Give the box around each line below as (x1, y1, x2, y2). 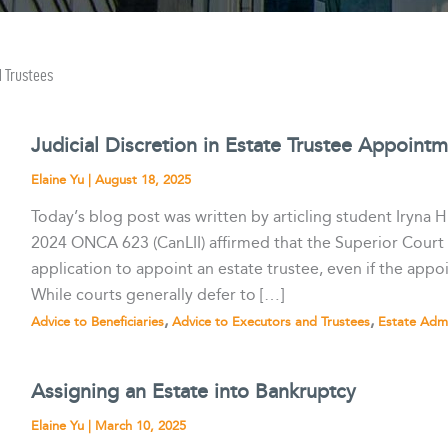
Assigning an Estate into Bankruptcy (31, 376, 357, 409)
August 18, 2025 (95, 170, 192, 190)
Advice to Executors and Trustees (172, 311, 371, 332)
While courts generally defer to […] (31, 282, 285, 308)
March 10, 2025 (95, 416, 187, 437)
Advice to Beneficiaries (31, 311, 165, 332)
